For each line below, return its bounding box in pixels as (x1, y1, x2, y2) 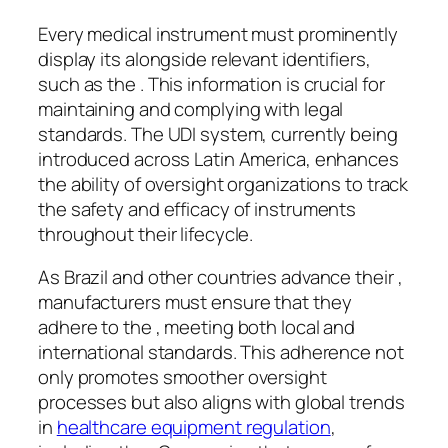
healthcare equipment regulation (56, 414, 331, 441)
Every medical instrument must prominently (38, 20, 398, 47)
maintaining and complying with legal (38, 95, 344, 122)
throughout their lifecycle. (38, 220, 254, 247)
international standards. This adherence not (38, 339, 404, 366)
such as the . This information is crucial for (38, 70, 385, 97)
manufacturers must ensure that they (38, 289, 352, 316)
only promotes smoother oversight (38, 364, 327, 391)
